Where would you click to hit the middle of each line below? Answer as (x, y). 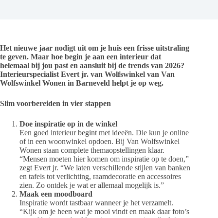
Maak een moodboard (56, 194)
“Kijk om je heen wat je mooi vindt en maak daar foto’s (104, 211)
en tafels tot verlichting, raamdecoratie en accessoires (100, 176)
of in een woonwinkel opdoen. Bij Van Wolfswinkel (100, 141)
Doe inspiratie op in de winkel (68, 124)
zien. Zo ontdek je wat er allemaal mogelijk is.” (92, 185)
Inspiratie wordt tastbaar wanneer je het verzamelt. (96, 202)
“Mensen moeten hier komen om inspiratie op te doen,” (104, 159)
